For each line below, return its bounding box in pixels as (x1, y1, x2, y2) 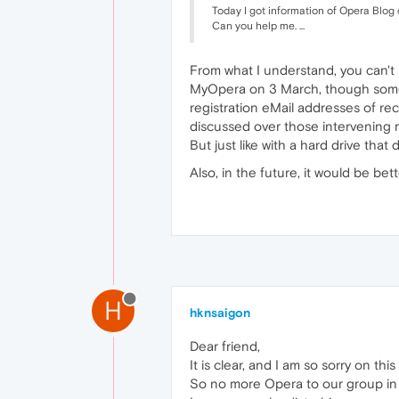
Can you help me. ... (212, 19, 305, 32)
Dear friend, (190, 338, 260, 354)
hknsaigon (190, 305, 250, 320)
